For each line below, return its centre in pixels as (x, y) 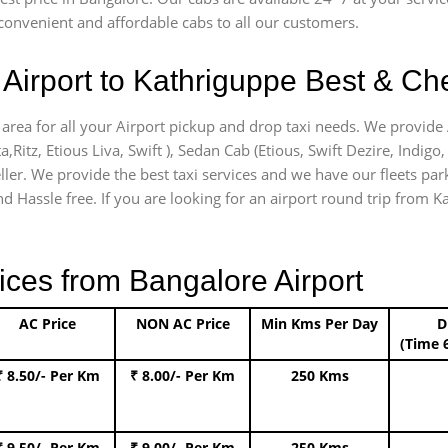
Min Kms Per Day (319, 323)
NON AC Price (182, 323)
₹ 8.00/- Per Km (182, 375)
